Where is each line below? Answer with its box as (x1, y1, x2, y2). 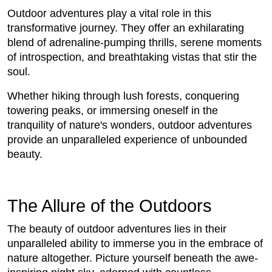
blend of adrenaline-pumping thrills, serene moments (7, 36, 262, 49)
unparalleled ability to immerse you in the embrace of (7, 237, 263, 250)
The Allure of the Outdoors (7, 196, 212, 216)
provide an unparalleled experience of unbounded (7, 134, 247, 146)
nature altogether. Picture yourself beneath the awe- (7, 252, 258, 265)
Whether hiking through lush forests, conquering (7, 90, 239, 103)
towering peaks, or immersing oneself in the (7, 104, 218, 117)
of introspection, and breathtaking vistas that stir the (7, 51, 257, 64)
